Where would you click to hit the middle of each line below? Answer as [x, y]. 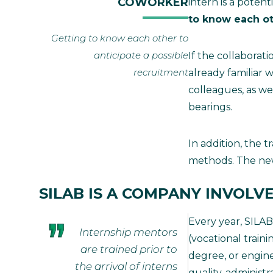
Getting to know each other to [120, 38]
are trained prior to [129, 249]
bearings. [210, 107]
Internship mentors [128, 232]
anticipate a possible [141, 55]
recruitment [161, 72]
